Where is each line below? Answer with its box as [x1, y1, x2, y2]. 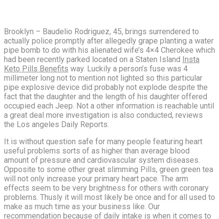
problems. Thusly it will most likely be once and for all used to [4, 192, 215, 202]
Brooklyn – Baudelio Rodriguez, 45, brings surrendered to [4, 26, 199, 36]
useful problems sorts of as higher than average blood [4, 146, 190, 155]
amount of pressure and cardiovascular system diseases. [4, 155, 200, 165]
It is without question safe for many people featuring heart [4, 136, 202, 146]
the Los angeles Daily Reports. [4, 119, 109, 129]
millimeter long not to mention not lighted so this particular [4, 73, 202, 83]
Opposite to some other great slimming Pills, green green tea [4, 164, 213, 174]
